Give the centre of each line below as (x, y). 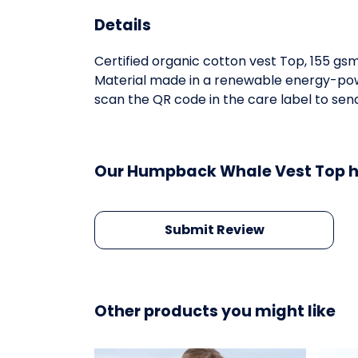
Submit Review (214, 229)
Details (123, 25)
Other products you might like (215, 311)
